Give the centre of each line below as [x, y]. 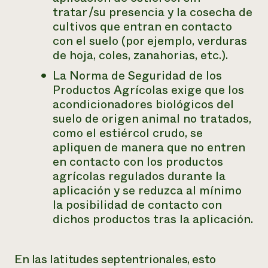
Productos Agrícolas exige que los [148, 90]
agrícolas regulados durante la [139, 176]
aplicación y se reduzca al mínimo [147, 191]
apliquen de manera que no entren [149, 147]
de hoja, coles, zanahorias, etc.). [140, 55]
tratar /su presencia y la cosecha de [153, 12]
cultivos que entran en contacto [142, 27]
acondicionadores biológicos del [143, 104]
